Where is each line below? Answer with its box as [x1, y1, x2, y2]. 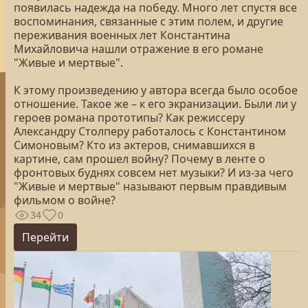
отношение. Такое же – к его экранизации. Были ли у [14, 96, 296, 111]
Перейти [22, 230, 69, 245]
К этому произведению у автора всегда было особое [14, 82, 298, 98]
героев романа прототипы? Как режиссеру [14, 110, 245, 125]
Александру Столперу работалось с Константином [14, 124, 286, 139]
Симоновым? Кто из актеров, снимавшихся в [14, 137, 255, 153]
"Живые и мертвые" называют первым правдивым [14, 179, 287, 194]
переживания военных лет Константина [14, 27, 230, 43]
